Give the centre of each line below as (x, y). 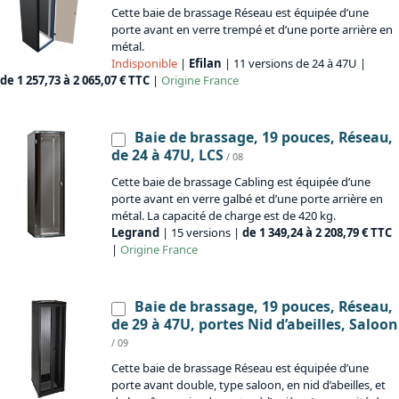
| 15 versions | (201, 233)
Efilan (205, 64)
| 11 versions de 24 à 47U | (294, 64)
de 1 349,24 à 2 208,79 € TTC (317, 233)
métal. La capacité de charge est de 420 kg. (224, 216)
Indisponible (144, 64)
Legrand (135, 233)
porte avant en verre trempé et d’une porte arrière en (252, 30)
